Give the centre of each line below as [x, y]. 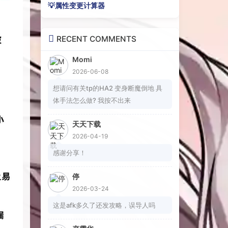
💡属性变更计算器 [76, 5]
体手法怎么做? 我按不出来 [92, 100]
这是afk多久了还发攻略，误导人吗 [104, 205]
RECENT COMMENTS [96, 39]
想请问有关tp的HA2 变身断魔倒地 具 [107, 88]
